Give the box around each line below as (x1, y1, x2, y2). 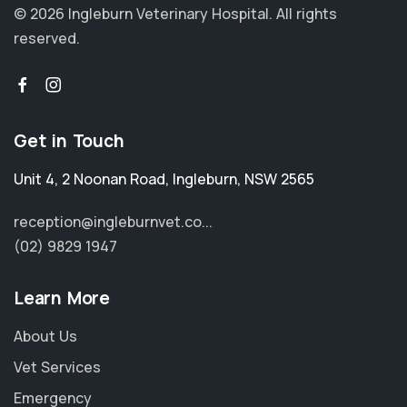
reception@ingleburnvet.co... (14, 212, 213, 232)
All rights (276, 4, 337, 24)
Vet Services (14, 357, 101, 377)
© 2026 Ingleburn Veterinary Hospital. (14, 4, 276, 24)
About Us (14, 326, 77, 346)
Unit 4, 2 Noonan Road (14, 169, 165, 189)
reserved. (14, 28, 80, 48)
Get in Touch (14, 129, 124, 153)
